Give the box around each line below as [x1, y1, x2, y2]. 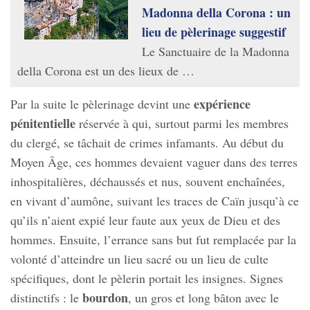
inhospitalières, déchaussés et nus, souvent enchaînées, [10, 173, 285, 190]
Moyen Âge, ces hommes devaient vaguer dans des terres [10, 154, 298, 171]
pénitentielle [10, 114, 75, 133]
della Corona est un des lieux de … [17, 62, 194, 80]
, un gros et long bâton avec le [128, 289, 279, 307]
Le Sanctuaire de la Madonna [142, 43, 289, 60]
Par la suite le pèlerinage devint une [10, 95, 194, 113]
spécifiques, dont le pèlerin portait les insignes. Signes [10, 270, 283, 287]
